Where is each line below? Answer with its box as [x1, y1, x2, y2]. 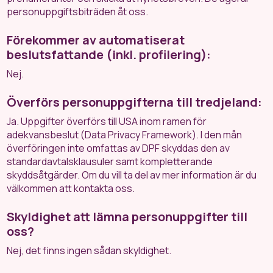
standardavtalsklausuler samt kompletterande [7, 155, 213, 168]
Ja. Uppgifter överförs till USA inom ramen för [7, 115, 207, 128]
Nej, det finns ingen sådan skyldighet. [7, 244, 172, 257]
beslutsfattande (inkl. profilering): [7, 46, 211, 63]
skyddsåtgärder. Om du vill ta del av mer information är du [7, 168, 257, 182]
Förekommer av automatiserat [7, 32, 185, 48]
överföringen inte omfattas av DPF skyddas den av [7, 141, 230, 155]
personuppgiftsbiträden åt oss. [7, 5, 149, 18]
